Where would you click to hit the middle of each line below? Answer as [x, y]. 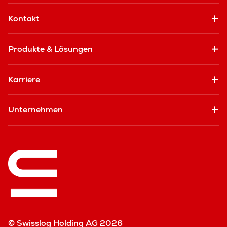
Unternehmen [35, 110]
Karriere [24, 80]
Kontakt [24, 19]
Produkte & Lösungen [50, 49]
